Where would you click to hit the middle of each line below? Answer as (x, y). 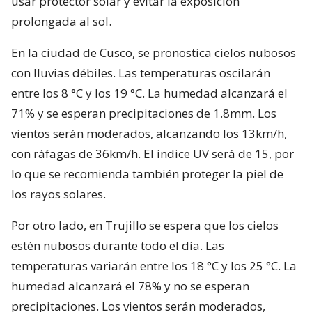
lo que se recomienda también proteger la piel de (147, 173)
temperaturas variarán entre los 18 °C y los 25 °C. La (154, 265)
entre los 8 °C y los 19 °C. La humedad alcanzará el (149, 93)
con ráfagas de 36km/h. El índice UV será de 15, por (153, 153)
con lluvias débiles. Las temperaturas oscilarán (141, 72)
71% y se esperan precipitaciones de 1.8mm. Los (144, 113)
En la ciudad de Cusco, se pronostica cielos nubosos (154, 52)
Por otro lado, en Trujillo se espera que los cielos (145, 225)
